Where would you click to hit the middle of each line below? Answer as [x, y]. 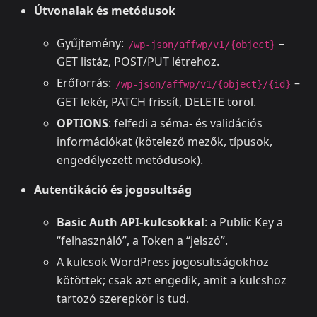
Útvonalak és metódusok [105, 11]
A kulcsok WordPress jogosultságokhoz [163, 261]
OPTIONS [82, 123]
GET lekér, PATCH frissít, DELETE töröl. [156, 102]
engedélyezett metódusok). [130, 160]
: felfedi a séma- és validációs [185, 123]
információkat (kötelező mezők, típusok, [165, 141]
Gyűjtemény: [92, 44]
